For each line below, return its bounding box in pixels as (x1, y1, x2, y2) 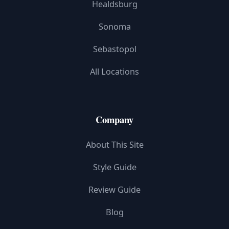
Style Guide (93, 162, 136, 173)
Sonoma (98, 21, 131, 32)
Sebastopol (93, 43, 136, 55)
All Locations (90, 66, 139, 77)
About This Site (85, 139, 144, 150)
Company (96, 112, 133, 126)
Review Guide (88, 184, 141, 195)
